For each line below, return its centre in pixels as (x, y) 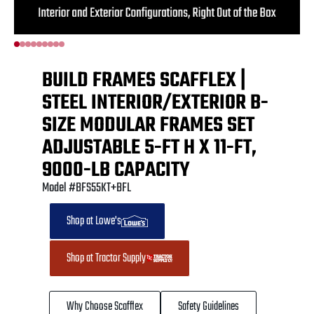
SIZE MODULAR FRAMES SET (148, 125)
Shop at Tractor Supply (106, 258)
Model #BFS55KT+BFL (87, 188)
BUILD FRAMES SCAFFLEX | (144, 80)
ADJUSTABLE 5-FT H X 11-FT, (149, 148)
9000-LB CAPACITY (116, 170)
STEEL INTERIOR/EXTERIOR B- (155, 103)
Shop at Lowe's (94, 221)
